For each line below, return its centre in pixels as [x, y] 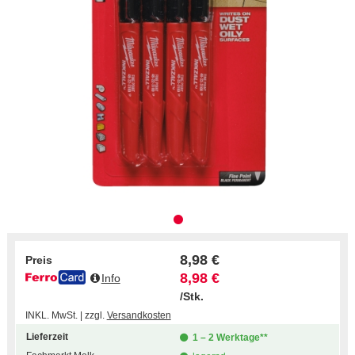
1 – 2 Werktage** [231, 337]
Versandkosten [139, 315]
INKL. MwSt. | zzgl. [66, 315]
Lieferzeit [47, 336]
